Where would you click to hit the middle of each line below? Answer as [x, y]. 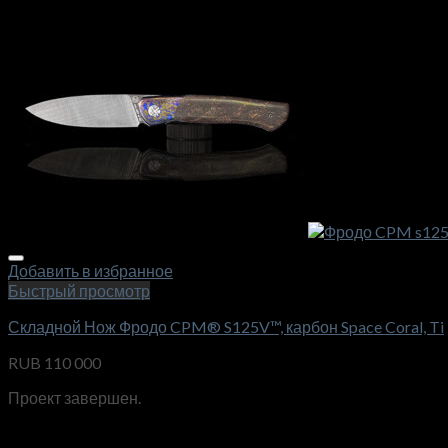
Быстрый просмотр [79, 291]
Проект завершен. [74, 398]
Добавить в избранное [90, 271]
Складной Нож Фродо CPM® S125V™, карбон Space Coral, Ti [226, 327]
